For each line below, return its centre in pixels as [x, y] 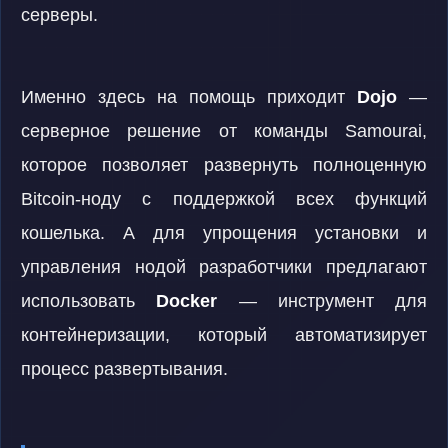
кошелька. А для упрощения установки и [224, 233]
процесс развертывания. [124, 369]
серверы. [59, 15]
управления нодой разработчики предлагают [224, 267]
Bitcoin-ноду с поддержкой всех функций [224, 199]
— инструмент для [322, 301]
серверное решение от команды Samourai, [224, 131]
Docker [187, 301]
